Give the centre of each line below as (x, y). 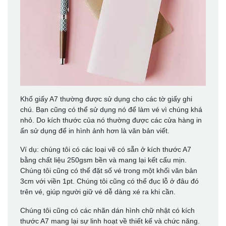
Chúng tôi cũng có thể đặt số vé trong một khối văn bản (109, 170)
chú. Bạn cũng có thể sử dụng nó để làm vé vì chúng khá (111, 109)
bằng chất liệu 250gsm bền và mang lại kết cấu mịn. (103, 160)
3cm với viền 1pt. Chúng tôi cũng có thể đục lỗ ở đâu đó (109, 181)
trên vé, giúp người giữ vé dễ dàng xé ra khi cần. (98, 191)
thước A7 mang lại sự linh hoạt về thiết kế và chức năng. (110, 221)
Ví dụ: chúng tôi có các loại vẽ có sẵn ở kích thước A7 (106, 149)
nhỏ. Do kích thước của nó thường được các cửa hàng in (111, 120)
